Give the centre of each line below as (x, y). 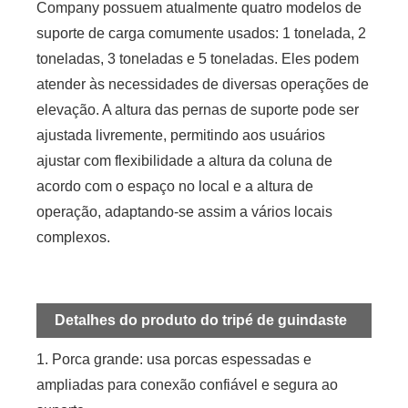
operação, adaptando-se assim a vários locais (185, 212)
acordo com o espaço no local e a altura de (175, 187)
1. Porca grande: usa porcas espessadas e (174, 360)
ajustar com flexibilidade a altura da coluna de (185, 161)
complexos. (74, 238)
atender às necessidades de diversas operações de (203, 85)
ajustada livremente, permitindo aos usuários (181, 136)
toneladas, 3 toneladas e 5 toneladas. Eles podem (198, 59)
